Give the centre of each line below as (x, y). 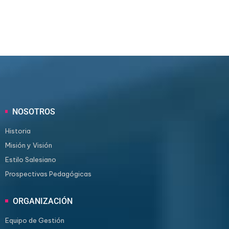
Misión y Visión (29, 145)
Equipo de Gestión (35, 220)
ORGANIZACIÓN (43, 201)
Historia (18, 131)
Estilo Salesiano (31, 159)
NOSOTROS (34, 112)
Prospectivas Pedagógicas (48, 174)
